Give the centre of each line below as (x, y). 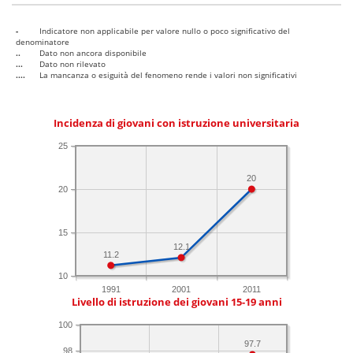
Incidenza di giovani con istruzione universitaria (176, 124)
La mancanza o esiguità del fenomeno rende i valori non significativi (168, 75)
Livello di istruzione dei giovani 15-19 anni (176, 303)
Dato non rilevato (72, 64)
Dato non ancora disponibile (93, 53)
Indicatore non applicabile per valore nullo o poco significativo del (165, 31)
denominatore (43, 42)
